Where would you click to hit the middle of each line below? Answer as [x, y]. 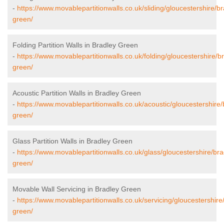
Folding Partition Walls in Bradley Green [75, 45]
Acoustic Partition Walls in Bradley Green [77, 93]
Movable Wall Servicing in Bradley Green [77, 189]
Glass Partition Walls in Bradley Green [72, 141]
